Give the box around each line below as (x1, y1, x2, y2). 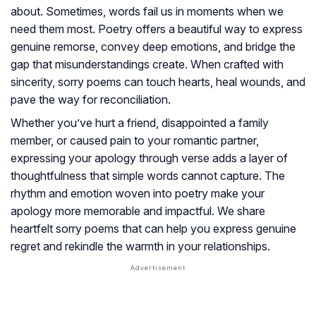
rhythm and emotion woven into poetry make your (11, 186, 265, 201)
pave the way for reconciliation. (11, 92, 171, 107)
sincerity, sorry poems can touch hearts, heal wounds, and (11, 75, 305, 90)
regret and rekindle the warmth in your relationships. (11, 239, 270, 254)
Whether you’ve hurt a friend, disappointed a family (11, 116, 269, 130)
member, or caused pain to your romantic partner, (11, 133, 259, 148)
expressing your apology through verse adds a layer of (11, 151, 288, 166)
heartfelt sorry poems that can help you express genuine (11, 221, 296, 236)
